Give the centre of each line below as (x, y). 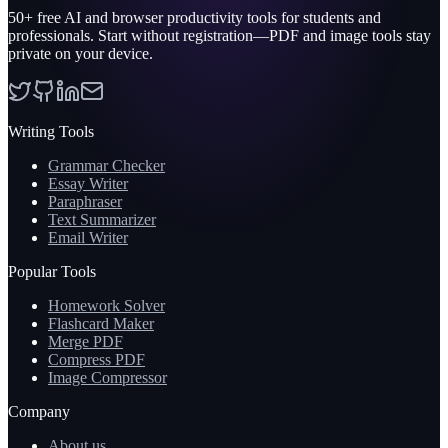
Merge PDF (85, 342)
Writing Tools (51, 132)
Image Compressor (107, 378)
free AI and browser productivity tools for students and (207, 18)
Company (39, 412)
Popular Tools (52, 272)
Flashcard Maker (101, 324)
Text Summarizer (102, 220)
